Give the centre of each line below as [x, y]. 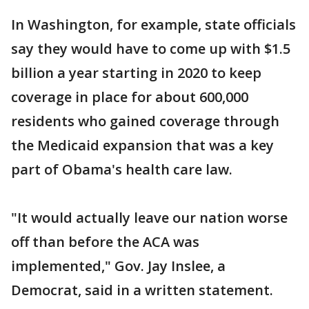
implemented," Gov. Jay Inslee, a [118, 266]
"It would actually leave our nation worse [149, 218]
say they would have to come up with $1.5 [151, 49]
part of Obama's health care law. [122, 170]
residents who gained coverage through [145, 121]
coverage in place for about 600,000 [130, 97]
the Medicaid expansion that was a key [142, 146]
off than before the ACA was [105, 242]
